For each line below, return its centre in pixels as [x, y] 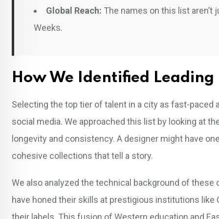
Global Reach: [74, 10]
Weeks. [48, 27]
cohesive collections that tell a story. [82, 155]
